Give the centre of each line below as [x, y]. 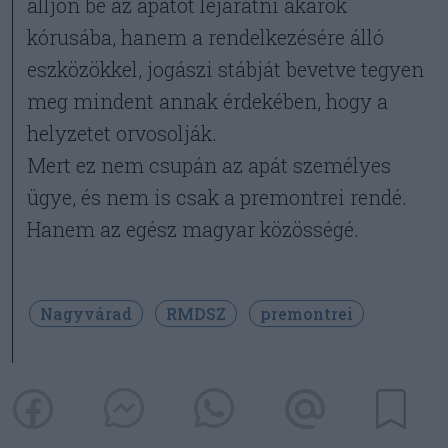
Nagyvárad [86, 313]
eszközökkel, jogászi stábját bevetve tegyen [226, 69]
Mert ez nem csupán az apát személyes [209, 165]
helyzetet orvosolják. [122, 133]
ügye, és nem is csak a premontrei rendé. [217, 197]
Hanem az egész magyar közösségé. [193, 229]
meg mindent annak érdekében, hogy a [208, 101]
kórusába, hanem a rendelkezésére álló [206, 37]
